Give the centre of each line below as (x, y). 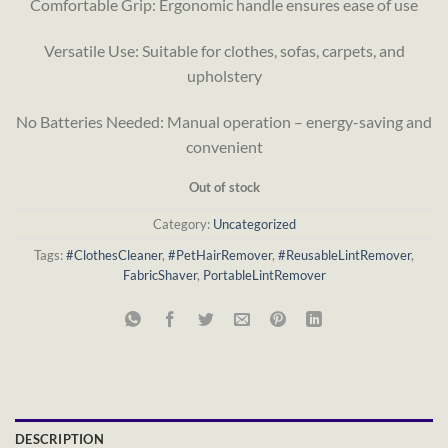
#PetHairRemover (220, 255)
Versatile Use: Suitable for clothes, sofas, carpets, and (224, 50)
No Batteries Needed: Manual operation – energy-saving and (224, 121)
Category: (182, 224)
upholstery (224, 75)
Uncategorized (254, 224)
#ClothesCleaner (114, 255)
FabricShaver (159, 275)
